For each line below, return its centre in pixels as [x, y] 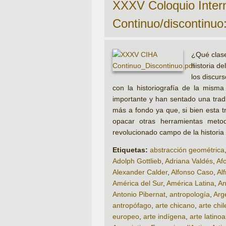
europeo [126, 217]
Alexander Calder [140, 172]
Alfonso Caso [192, 172]
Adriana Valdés [189, 161]
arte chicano [175, 206]
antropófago [132, 206]
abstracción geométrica [187, 150]
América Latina [190, 183]
